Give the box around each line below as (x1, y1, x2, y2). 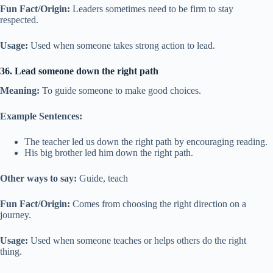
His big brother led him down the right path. (24, 147, 193, 158)
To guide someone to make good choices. (40, 85, 201, 96)
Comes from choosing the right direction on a (70, 199, 246, 210)
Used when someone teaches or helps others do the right (28, 235, 246, 246)
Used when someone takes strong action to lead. (28, 40, 215, 51)
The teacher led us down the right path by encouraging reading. (24, 136, 268, 147)
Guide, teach (77, 173, 128, 184)
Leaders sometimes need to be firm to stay (70, 3, 233, 14)
